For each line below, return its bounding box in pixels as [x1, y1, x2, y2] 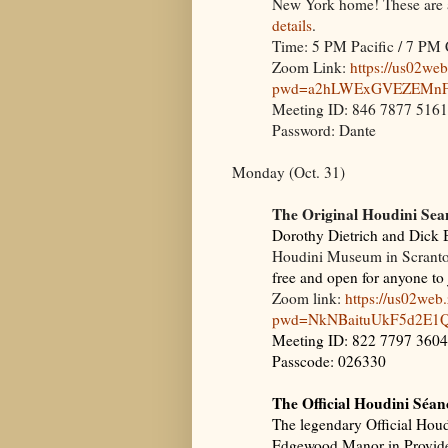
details [272, 14, 312, 35]
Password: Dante [272, 119, 376, 140]
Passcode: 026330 [272, 350, 386, 371]
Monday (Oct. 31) [232, 161, 345, 182]
